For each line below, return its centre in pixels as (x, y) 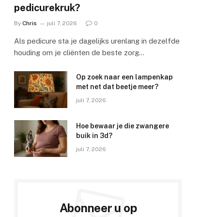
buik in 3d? (94, 136)
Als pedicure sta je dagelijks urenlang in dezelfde (97, 41)
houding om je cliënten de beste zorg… (79, 53)
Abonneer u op (98, 208)
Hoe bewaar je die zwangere (123, 126)
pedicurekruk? (47, 8)
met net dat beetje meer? (117, 87)
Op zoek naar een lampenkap (124, 77)
